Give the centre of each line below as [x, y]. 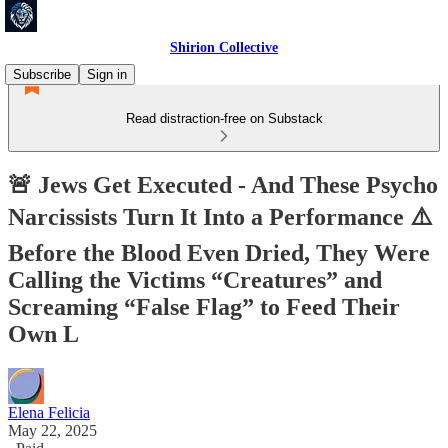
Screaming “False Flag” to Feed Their [204, 306]
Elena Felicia [49, 412]
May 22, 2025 [52, 430]
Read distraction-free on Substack [224, 118]
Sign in [107, 74]
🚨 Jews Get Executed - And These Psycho [223, 184]
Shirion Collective [224, 47]
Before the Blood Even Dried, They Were [219, 252]
